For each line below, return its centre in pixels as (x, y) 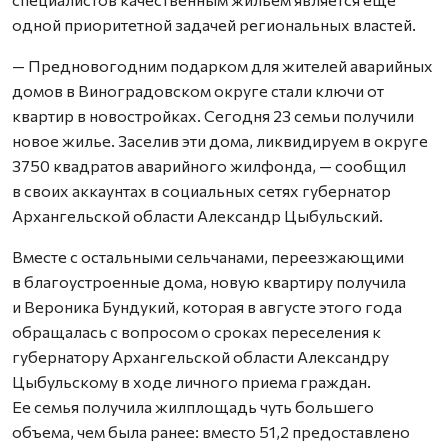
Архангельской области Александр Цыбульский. (197, 215)
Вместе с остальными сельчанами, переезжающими (208, 256)
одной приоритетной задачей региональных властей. (214, 24)
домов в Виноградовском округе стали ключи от (198, 90)
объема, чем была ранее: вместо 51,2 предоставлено (211, 431)
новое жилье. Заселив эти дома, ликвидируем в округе (220, 140)
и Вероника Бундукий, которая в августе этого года (207, 306)
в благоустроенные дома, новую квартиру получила (209, 281)
